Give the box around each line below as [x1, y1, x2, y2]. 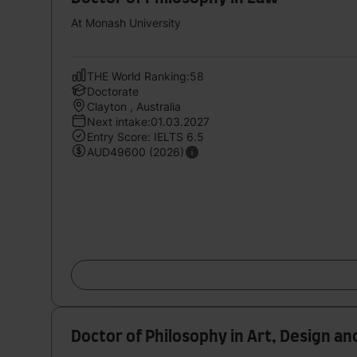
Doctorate [87, 84, 139, 98]
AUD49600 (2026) [87, 144, 184, 159]
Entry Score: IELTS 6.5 [87, 129, 204, 143]
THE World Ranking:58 [87, 69, 204, 83]
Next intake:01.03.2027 [87, 114, 210, 128]
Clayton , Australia [87, 99, 181, 113]
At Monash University [71, 15, 181, 29]
